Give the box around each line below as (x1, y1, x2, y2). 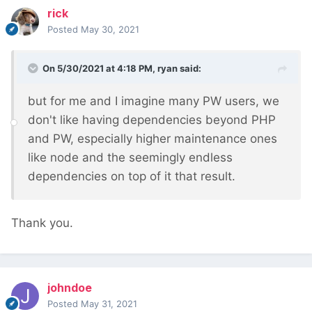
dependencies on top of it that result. (28, 169, 235, 184)
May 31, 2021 (81, 298, 137, 310)
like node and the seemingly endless (28, 150, 233, 165)
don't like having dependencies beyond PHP (28, 113, 276, 127)
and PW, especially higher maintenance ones (28, 132, 277, 146)
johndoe (47, 281, 92, 295)
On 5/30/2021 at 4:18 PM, (42, 63, 157, 75)
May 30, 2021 (81, 24, 139, 36)
